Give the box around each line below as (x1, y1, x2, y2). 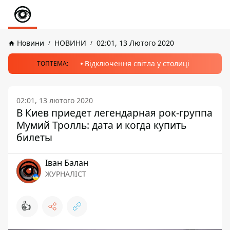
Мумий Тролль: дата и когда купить (16, 118, 186, 132)
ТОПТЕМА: (36, 59, 68, 68)
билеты (16, 130, 52, 144)
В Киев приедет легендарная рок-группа (16, 106, 213, 120)
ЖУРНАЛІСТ (45, 169, 86, 179)
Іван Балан (45, 157, 88, 168)
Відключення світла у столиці (84, 59, 189, 68)
